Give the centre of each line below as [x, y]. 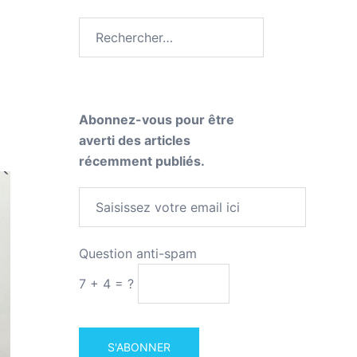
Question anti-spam [137, 253]
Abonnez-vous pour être [156, 120]
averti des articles [134, 140]
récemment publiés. [141, 161]
